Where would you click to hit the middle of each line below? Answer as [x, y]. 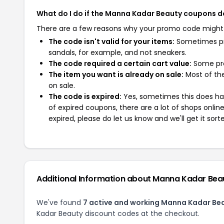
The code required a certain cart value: [120, 63]
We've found [60, 202]
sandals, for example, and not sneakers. [117, 52]
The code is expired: [85, 96]
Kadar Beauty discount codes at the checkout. [118, 213]
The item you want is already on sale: [116, 74]
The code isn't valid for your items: [111, 41]
